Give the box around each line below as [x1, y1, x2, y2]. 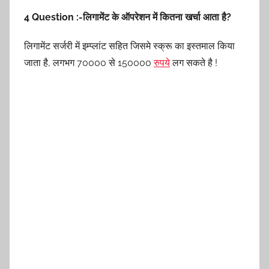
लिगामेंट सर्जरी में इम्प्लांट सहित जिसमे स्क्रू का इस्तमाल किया [24, 40, 235, 52]
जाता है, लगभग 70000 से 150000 [24, 57, 154, 69]
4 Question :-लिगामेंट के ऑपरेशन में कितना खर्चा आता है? [24, 11, 231, 23]
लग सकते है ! [170, 57, 217, 69]
